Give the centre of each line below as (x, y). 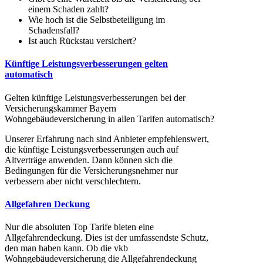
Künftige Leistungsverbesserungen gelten (86, 64)
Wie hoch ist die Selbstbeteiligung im (97, 20)
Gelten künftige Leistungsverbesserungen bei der (95, 97)
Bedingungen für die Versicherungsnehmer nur (91, 170)
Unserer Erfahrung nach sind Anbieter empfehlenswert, (107, 139)
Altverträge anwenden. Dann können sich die (89, 160)
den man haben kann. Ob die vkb (66, 248)
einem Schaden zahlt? (68, 9)
